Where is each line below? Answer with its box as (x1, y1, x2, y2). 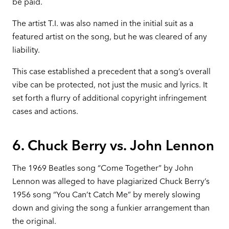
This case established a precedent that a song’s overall (12, 66, 211, 76)
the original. (12, 216, 56, 226)
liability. (12, 45, 40, 55)
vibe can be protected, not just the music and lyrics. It (12, 79, 208, 89)
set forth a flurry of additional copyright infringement (12, 93, 207, 103)
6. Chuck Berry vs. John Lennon (12, 137, 214, 154)
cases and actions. (12, 106, 78, 116)
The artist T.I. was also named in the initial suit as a (12, 18, 193, 29)
